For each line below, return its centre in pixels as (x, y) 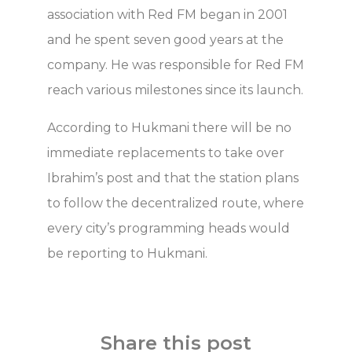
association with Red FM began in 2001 (167, 14)
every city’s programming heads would (169, 228)
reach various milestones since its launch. (175, 90)
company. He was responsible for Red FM (176, 64)
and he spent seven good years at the (165, 39)
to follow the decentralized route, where (176, 203)
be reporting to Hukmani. (127, 253)
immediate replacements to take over (166, 152)
